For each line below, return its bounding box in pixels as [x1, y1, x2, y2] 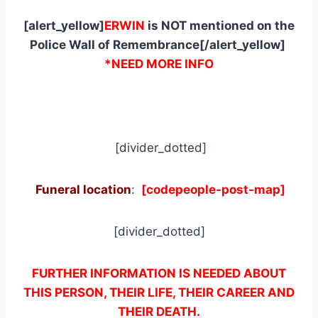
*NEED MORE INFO [104, 56, 214, 71]
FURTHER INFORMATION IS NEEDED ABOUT [32, 265, 286, 280]
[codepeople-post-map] [138, 182, 285, 197]
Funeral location [35, 182, 131, 197]
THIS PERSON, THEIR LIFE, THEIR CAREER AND [23, 285, 295, 300]
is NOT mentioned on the [145, 18, 295, 33]
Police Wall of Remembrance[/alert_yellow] [30, 37, 288, 52]
